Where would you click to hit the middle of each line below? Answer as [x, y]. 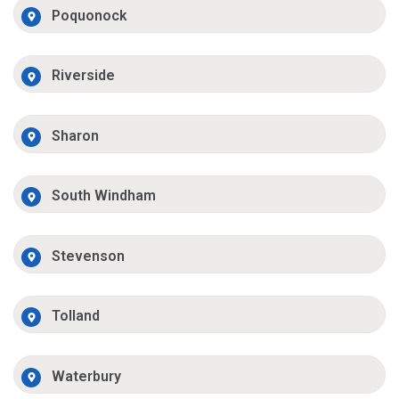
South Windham [104, 196]
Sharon [76, 135]
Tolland [76, 316]
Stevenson [89, 256]
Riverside [84, 76]
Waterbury [87, 376]
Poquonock [90, 15]
